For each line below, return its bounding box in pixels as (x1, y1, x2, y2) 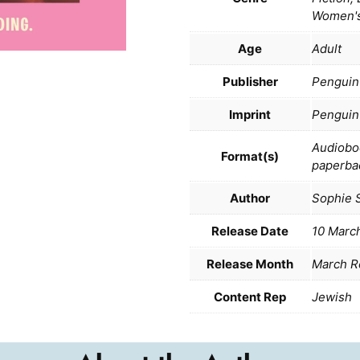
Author (230, 190, 270, 206)
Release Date (211, 223, 288, 239)
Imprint (229, 107, 271, 122)
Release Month (207, 256, 293, 272)
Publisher (222, 74, 278, 89)
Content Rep (214, 289, 286, 305)
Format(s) (221, 149, 279, 164)
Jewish (312, 289, 352, 305)
